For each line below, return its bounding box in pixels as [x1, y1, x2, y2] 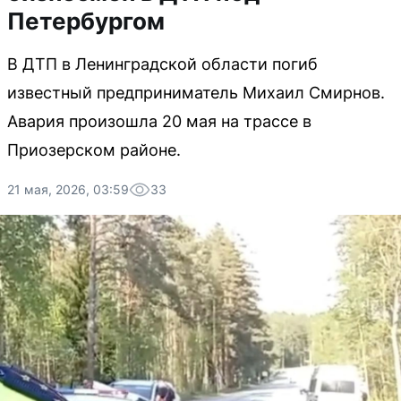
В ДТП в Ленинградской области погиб [7, 55, 318, 73]
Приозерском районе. [7, 141, 181, 159]
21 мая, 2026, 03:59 [7, 182, 129, 197]
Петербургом [7, 7, 165, 35]
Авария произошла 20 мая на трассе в [7, 112, 311, 131]
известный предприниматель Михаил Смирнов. [7, 83, 385, 102]
